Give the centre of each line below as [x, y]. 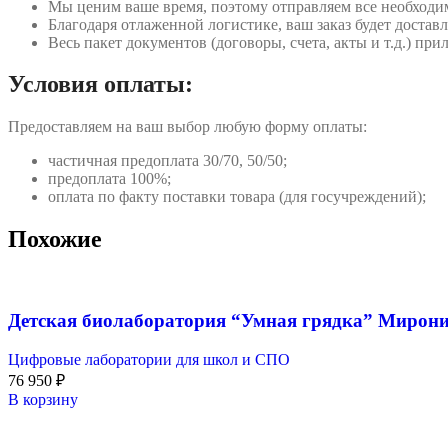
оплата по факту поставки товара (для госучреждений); [237, 197]
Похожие [55, 239]
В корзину [43, 399]
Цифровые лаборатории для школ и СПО [149, 359]
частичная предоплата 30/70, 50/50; [167, 161]
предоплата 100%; [109, 179]
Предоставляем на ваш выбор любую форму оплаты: [187, 127]
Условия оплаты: [100, 84]
